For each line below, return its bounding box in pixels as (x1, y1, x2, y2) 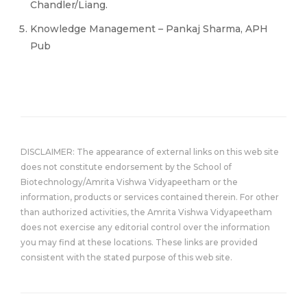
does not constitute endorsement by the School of (21, 162, 232, 172)
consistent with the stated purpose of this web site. (21, 252, 232, 262)
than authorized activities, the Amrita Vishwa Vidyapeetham (21, 207, 272, 217)
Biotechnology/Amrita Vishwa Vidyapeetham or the (21, 177, 238, 187)
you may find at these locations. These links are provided (21, 237, 258, 247)
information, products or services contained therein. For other (21, 192, 279, 202)
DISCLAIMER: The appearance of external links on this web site (21, 147, 279, 157)
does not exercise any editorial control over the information (21, 222, 270, 232)
